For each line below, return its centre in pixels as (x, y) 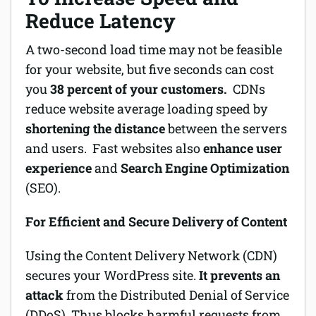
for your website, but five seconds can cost (150, 69)
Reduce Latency (103, 21)
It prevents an (239, 275)
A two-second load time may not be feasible (154, 50)
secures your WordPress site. (112, 275)
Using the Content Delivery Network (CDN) (151, 256)
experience (59, 168)
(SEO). (43, 188)
